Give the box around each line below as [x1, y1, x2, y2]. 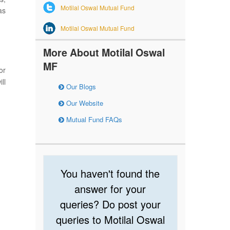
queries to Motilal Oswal [55, 212, 165, 227]
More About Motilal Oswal [43, 45, 165, 60]
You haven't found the [61, 165, 160, 181]
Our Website [64, 98, 103, 108]
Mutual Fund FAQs [64, 114, 122, 124]
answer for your [74, 181, 146, 196]
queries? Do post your [60, 196, 161, 212]
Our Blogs [64, 81, 96, 91]
